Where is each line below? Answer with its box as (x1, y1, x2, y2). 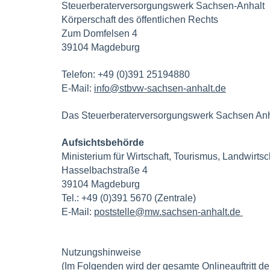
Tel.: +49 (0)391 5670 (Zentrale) (61, 192, 196, 203)
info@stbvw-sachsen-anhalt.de (94, 83, 226, 93)
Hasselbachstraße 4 (61, 165, 148, 175)
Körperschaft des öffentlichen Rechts (61, 14, 218, 25)
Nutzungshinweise (61, 246, 141, 257)
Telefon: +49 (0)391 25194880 (61, 69, 190, 80)
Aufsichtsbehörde (61, 137, 144, 148)
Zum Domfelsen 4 (61, 28, 137, 39)
